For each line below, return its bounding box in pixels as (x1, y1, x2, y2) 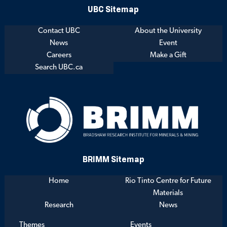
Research (44, 201, 73, 209)
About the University (134, 27, 202, 35)
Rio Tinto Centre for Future (125, 177, 211, 185)
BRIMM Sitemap (82, 154, 144, 164)
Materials (153, 189, 183, 197)
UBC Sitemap (88, 4, 139, 14)
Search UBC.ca (35, 63, 83, 71)
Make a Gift (149, 51, 186, 59)
